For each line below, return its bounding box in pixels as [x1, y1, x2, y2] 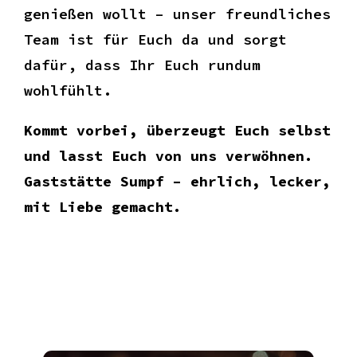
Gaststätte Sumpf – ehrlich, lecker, [24, 171, 331, 190]
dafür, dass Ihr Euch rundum [24, 55, 261, 74]
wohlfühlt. [24, 80, 112, 100]
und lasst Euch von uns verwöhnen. [24, 146, 313, 165]
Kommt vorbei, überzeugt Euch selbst [24, 120, 331, 139]
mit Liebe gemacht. [24, 197, 182, 216]
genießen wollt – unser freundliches [24, 4, 331, 23]
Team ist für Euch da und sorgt [24, 29, 287, 49]
